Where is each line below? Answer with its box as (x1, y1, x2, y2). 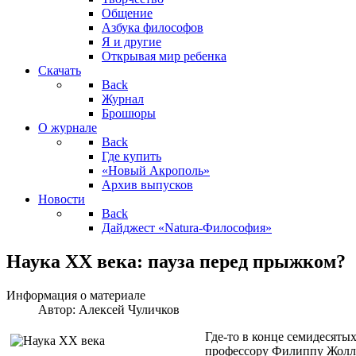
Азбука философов (102, 21, 203, 34)
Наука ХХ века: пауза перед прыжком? (6, 250, 346, 272)
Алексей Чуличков (79, 302, 180, 316)
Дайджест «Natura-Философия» (102, 221, 272, 234)
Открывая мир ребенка (102, 49, 226, 63)
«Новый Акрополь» (102, 164, 210, 177)
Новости (38, 192, 85, 206)
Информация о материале (6, 288, 145, 302)
